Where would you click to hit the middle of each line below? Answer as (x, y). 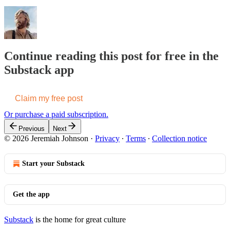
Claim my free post (49, 98)
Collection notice (179, 138)
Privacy (107, 138)
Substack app (39, 70)
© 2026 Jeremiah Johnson (46, 138)
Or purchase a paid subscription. (56, 114)
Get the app (31, 194)
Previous (32, 128)
